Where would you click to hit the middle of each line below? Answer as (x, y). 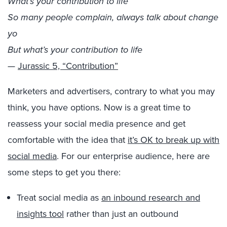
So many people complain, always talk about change (113, 17)
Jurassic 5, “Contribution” (68, 66)
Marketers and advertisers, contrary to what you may (111, 91)
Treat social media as (59, 198)
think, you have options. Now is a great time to (99, 107)
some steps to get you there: (64, 172)
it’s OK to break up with (174, 140)
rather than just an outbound (121, 214)
